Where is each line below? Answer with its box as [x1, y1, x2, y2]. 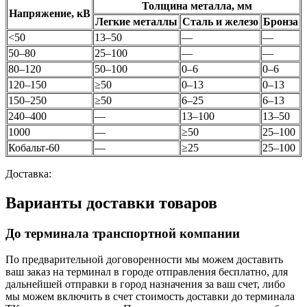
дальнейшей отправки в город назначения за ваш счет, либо [5, 278, 285, 291]
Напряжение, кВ [9, 7, 90, 19]
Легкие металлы [95, 15, 177, 27]
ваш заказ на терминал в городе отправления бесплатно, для [5, 266, 288, 278]
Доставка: [5, 167, 51, 180]
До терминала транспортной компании [5, 225, 240, 241]
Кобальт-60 [8, 141, 60, 153]
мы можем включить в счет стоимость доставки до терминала [5, 291, 295, 303]
